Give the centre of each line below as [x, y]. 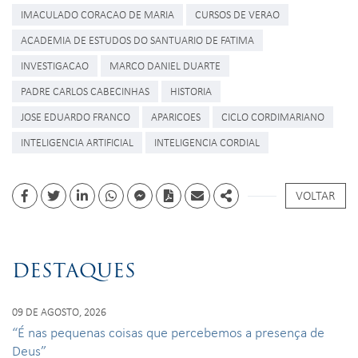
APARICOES [176, 116]
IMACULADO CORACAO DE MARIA [97, 14]
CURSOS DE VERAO [237, 14]
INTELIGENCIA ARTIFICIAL [77, 142]
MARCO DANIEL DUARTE [165, 65]
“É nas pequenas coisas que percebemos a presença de [168, 332]
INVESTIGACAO [55, 65]
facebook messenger [192, 204]
